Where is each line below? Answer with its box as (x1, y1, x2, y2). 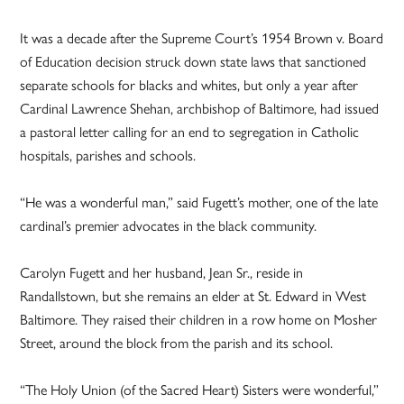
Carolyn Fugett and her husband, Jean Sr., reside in (20, 262, 304, 283)
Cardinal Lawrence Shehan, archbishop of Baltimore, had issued (20, 97, 380, 119)
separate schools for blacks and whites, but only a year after (20, 74, 359, 96)
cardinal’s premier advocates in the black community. (20, 215, 317, 236)
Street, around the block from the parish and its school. (20, 332, 334, 353)
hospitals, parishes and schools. (20, 144, 197, 166)
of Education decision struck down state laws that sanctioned (20, 50, 367, 72)
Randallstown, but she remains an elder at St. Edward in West (20, 285, 367, 307)
